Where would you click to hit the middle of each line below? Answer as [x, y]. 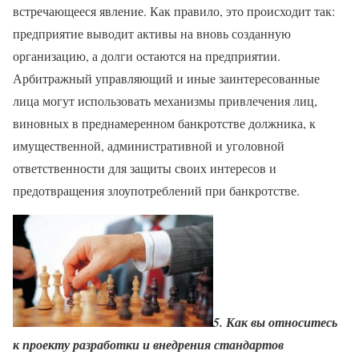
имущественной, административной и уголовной [149, 145]
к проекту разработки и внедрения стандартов [148, 344]
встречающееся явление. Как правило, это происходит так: [174, 10]
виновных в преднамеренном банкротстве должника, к [164, 123]
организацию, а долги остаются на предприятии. [147, 55]
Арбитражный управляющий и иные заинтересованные [166, 78]
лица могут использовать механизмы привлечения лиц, [165, 100]
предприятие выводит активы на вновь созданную [152, 33]
